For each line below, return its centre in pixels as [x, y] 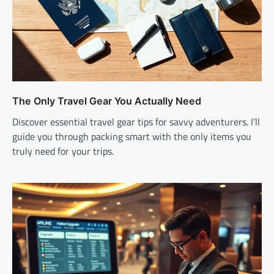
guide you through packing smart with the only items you [132, 136]
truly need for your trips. [63, 151]
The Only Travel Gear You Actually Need [107, 101]
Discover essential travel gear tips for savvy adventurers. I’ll [136, 121]
